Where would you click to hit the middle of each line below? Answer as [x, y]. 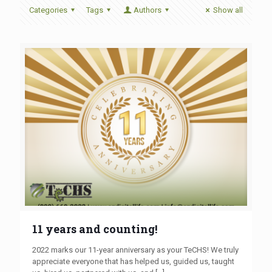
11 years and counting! [95, 229]
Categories [48, 10]
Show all [228, 10]
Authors [147, 10]
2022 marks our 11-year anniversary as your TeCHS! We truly [135, 250]
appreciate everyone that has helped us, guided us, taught [133, 261]
